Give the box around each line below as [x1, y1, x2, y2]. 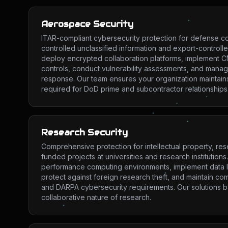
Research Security [41, 127, 128, 138]
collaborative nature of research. [41, 193, 151, 202]
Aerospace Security [41, 19, 133, 30]
